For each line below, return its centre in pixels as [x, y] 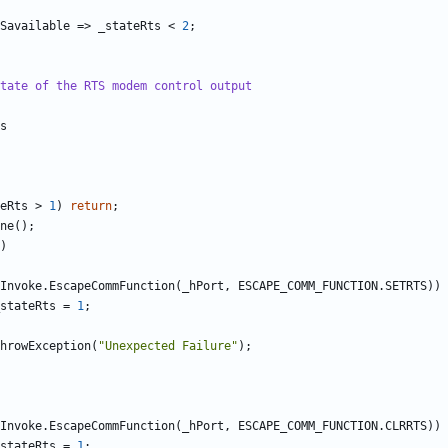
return [91, 206]
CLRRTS [406, 426]
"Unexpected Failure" [168, 346]
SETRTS [406, 286]
